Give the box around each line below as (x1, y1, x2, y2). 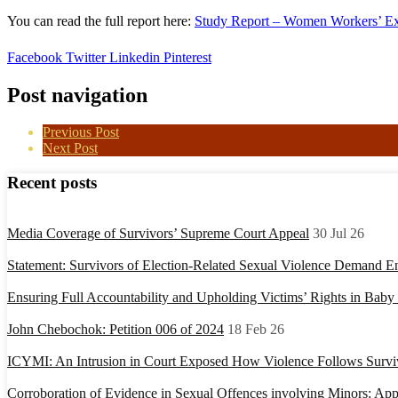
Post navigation (7, 83, 147, 107)
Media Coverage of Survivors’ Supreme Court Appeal (7, 225, 309, 241)
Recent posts (7, 173, 97, 193)
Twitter (62, 49, 106, 65)
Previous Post (43, 124, 119, 140)
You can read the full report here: (7, 13, 195, 29)
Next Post (43, 140, 98, 156)
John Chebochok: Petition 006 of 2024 (7, 321, 224, 337)
